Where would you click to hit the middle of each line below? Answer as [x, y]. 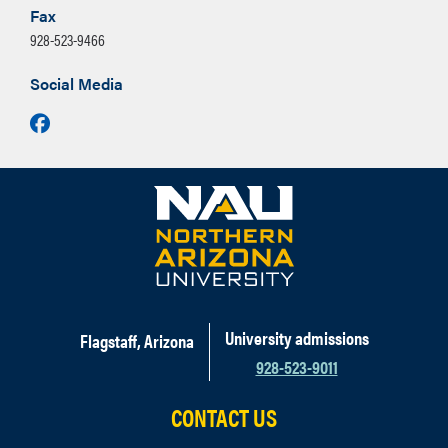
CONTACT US [224, 417]
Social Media [76, 83]
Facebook [81, 121]
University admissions [296, 337]
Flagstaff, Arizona [136, 340]
